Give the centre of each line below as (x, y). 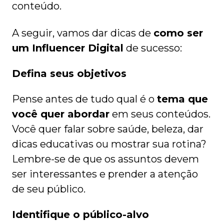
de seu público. (49, 189)
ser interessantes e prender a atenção (105, 174)
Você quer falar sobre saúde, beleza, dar (108, 129)
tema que (182, 99)
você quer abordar (61, 114)
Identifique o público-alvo (80, 215)
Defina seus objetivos (69, 74)
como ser (178, 33)
